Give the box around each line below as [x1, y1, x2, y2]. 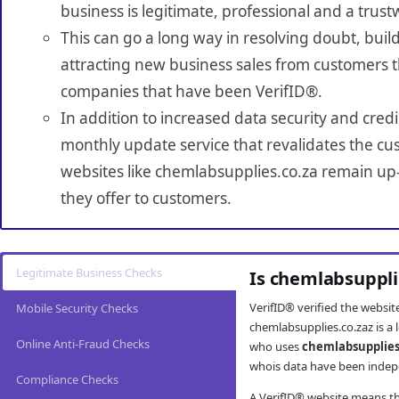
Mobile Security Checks [16, 300, 138, 317]
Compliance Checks [16, 371, 118, 388]
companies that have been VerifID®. [60, 81, 322, 102]
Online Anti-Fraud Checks [16, 336, 150, 353]
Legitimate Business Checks [16, 265, 162, 281]
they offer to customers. [60, 188, 232, 209]
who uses [249, 338, 303, 355]
